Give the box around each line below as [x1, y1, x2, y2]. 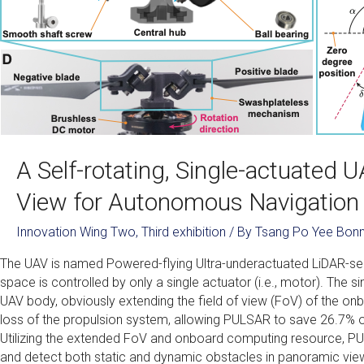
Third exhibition [141, 223, 226, 240]
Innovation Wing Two [16, 223, 136, 240]
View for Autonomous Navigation [16, 187, 359, 216]
